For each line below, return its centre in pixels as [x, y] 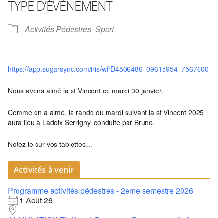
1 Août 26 [36, 200]
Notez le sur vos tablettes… [50, 144]
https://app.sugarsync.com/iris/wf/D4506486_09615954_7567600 [108, 69]
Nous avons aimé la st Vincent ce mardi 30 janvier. [85, 91]
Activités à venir [44, 170]
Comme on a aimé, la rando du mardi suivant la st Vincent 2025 [106, 112]
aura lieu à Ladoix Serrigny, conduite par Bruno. [81, 122]
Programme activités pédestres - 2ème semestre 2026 [100, 191]
